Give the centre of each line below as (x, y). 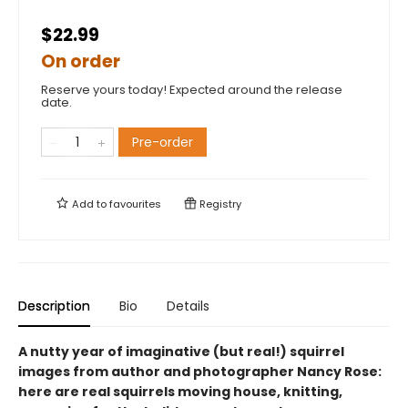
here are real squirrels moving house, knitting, (180, 392)
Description (54, 306)
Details (188, 306)
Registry (219, 204)
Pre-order (163, 142)
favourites (135, 204)
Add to (89, 204)
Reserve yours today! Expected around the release (192, 90)
